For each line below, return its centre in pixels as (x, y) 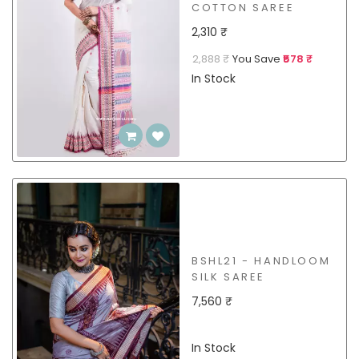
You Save (256, 58)
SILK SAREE (228, 277)
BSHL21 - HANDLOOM (261, 261)
